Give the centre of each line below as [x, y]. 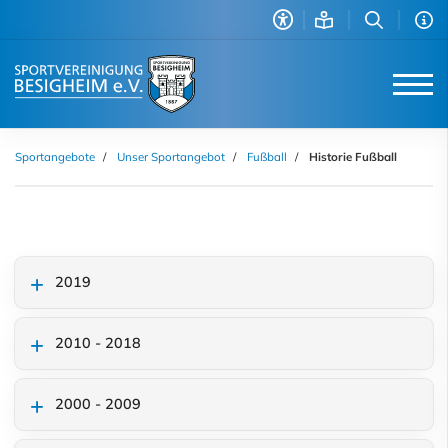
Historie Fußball [353, 157]
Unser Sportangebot [171, 157]
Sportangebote [55, 157]
